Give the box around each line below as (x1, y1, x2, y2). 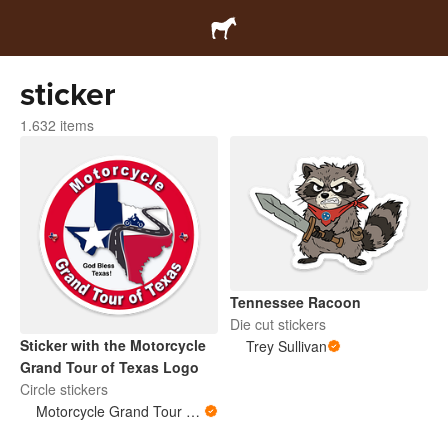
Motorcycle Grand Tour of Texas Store (186, 401, 200, 421)
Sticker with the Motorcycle (20, 335, 206, 355)
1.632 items (20, 115, 94, 135)
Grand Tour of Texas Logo (20, 357, 199, 377)
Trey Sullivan (246, 335, 327, 356)
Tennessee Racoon (230, 291, 361, 312)
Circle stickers (20, 379, 108, 399)
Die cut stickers (230, 313, 326, 334)
